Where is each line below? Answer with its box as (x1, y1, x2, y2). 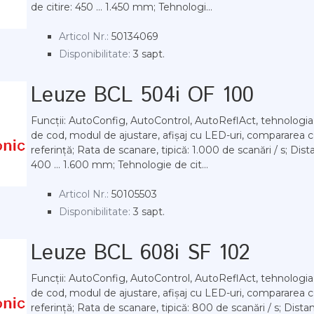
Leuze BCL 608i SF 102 (31, 238, 251, 268)
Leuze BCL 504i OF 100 (31, 81, 254, 111)
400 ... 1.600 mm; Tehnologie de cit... (31, 158, 208, 171)
